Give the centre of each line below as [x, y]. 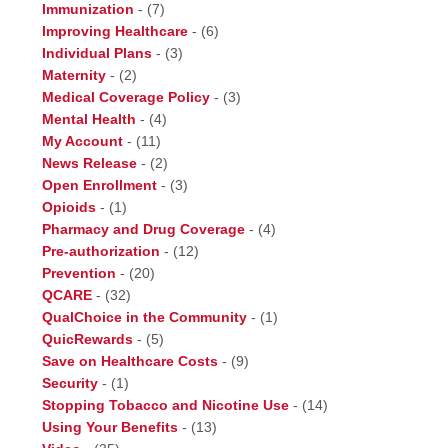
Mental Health [89, 119]
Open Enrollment [99, 185]
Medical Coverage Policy [126, 97]
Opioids [69, 207]
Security [70, 383]
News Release [89, 163]
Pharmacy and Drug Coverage [143, 229]
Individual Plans [97, 53]
